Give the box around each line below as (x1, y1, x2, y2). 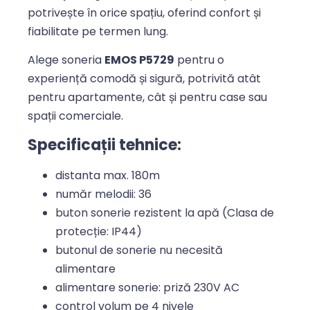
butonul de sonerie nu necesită (55, 241, 223, 258)
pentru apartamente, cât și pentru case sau (28, 89, 267, 106)
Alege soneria (28, 52, 104, 69)
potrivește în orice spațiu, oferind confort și (28, 4, 261, 21)
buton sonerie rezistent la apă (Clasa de (55, 204, 274, 221)
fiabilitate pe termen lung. (28, 23, 168, 39)
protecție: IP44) (55, 223, 142, 239)
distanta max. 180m (55, 167, 160, 183)
